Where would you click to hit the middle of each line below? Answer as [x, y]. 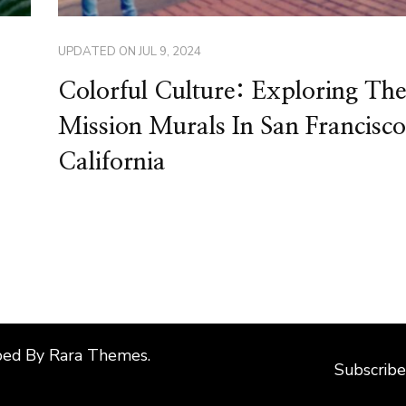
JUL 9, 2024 [169, 51]
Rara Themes [98, 356]
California [111, 162]
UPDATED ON [98, 51]
